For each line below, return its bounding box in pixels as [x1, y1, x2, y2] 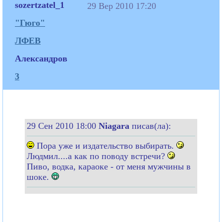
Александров [15, 53, 67, 63]
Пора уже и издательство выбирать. [34, 140, 176, 151]
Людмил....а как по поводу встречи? [27, 151, 167, 161]
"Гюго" [15, 17, 45, 28]
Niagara [99, 120, 132, 131]
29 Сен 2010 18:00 [27, 120, 99, 131]
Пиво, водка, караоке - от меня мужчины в [27, 161, 191, 171]
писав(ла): [132, 120, 171, 131]
